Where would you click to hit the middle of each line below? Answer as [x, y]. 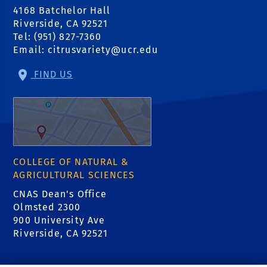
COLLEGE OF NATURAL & [71, 162]
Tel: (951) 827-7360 [58, 37]
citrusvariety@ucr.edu [103, 50]
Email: [31, 50]
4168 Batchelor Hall [62, 11]
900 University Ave [59, 221]
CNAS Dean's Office [60, 194]
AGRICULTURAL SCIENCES [74, 175]
